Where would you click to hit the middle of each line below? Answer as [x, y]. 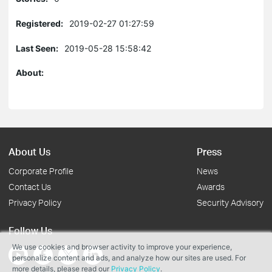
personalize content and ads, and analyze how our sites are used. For [129, 258]
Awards [211, 187]
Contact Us [30, 187]
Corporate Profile [41, 171]
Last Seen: [37, 48]
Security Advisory [230, 202]
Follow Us [30, 230]
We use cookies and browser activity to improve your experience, [122, 247]
